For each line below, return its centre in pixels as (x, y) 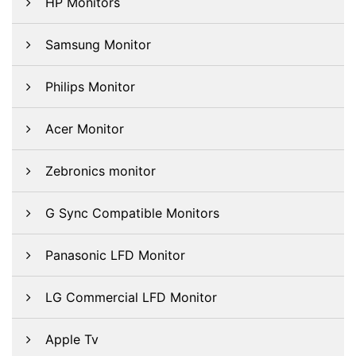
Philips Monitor (90, 87)
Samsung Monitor (98, 44)
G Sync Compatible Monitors (132, 213)
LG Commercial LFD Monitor (131, 297)
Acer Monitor (85, 129)
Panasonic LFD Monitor (115, 255)
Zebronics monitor (101, 171)
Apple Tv (72, 339)
